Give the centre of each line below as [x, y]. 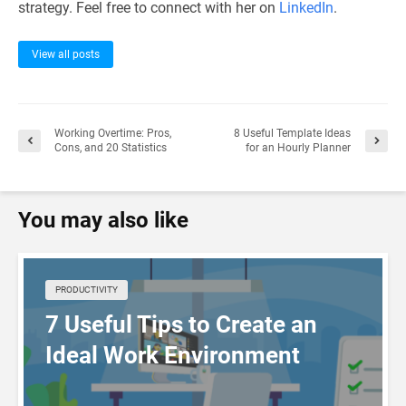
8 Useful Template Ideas [293, 133]
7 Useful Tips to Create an [181, 324]
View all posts [66, 54]
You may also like [103, 220]
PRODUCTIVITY [87, 290]
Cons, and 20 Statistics [111, 148]
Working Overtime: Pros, [113, 133]
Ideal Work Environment [173, 355]
